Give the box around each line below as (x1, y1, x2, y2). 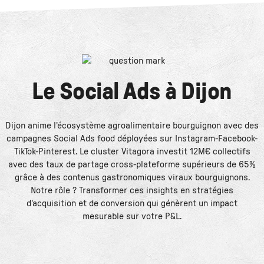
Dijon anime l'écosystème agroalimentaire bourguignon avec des (5, 120, 259, 130)
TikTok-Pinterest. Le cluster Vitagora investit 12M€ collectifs (14, 146, 250, 156)
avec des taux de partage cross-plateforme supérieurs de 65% (8, 159, 256, 169)
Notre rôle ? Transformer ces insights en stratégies (30, 185, 233, 195)
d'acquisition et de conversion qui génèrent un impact (26, 198, 237, 208)
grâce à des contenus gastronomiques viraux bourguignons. (14, 172, 250, 182)
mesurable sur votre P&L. (82, 211, 181, 221)
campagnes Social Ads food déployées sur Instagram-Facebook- (6, 133, 258, 143)
